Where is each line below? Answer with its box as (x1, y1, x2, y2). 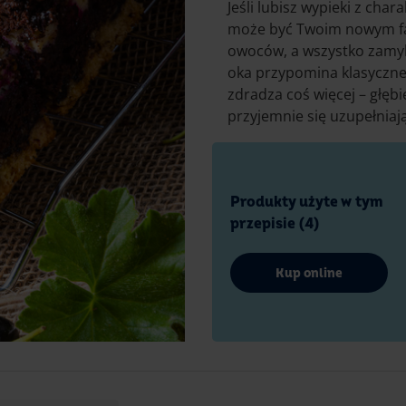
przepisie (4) (230, 215, 319, 233)
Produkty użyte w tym (230, 193, 382, 211)
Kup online (275, 265, 343, 281)
